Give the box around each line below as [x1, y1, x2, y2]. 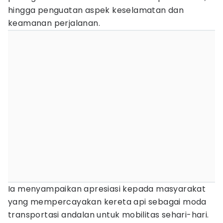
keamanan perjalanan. [8, 17, 100, 29]
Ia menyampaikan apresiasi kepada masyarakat [8, 183, 206, 195]
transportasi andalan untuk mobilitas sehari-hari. [8, 209, 209, 221]
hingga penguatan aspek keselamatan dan [8, 4, 184, 16]
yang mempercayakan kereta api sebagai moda [8, 196, 207, 208]
